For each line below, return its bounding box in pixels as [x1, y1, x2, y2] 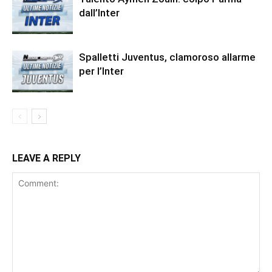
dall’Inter [79, 7, 120, 19]
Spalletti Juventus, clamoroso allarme [79, 51, 256, 64]
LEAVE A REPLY [12, 152, 81, 165]
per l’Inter [79, 65, 124, 78]
